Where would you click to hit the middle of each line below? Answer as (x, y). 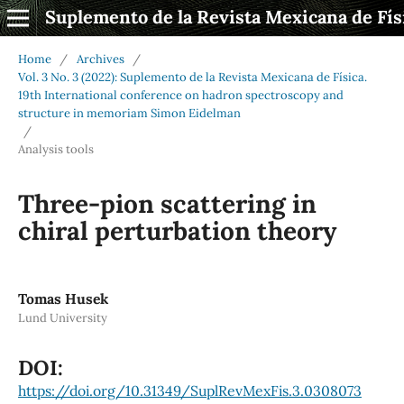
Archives (100, 59)
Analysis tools (55, 149)
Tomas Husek (63, 298)
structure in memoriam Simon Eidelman (129, 113)
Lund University (62, 317)
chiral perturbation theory (177, 230)
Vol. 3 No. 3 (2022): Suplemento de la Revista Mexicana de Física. (192, 77)
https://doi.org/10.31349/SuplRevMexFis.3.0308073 (189, 390)
